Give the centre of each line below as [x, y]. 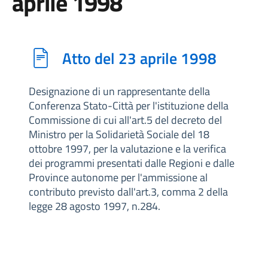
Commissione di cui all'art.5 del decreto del [125, 120]
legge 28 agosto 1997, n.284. [95, 206]
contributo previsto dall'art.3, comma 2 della [128, 192]
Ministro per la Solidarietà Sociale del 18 [119, 134]
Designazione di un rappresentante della [119, 91]
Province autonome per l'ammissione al [118, 177]
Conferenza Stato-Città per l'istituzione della [129, 106]
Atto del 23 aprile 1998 [139, 58]
